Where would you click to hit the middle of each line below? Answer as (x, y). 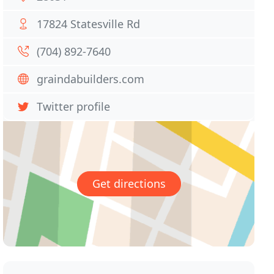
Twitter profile (74, 106)
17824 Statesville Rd (89, 24)
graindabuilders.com (91, 79)
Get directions (129, 184)
